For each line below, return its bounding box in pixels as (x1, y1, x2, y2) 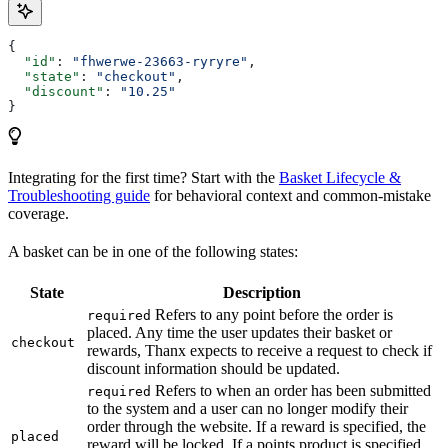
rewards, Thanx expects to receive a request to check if (87, 341, 432, 359)
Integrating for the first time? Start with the (8, 168, 279, 186)
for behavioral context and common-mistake (150, 186, 431, 204)
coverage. (8, 204, 69, 222)
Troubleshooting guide (8, 186, 150, 204)
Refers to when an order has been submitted (151, 381, 431, 399)
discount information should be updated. (87, 359, 340, 377)
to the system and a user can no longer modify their (87, 399, 408, 417)
